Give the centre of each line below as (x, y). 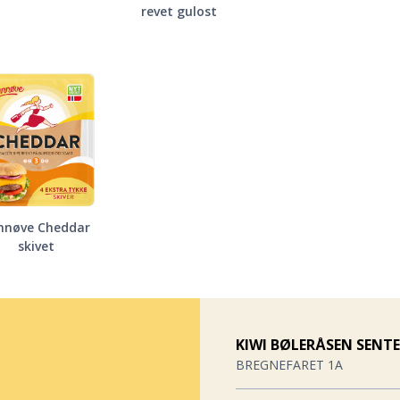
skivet (36, 246)
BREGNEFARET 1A (289, 365)
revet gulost (179, 12)
